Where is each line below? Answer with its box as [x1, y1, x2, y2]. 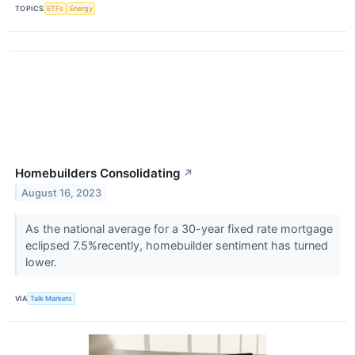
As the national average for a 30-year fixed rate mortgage [25, 221, 333, 235]
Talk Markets [30, 294, 73, 303]
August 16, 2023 [21, 186, 102, 199]
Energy [69, 4, 93, 13]
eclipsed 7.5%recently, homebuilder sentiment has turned [25, 238, 328, 252]
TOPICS [15, 4, 44, 13]
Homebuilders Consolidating [15, 165, 181, 181]
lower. [25, 254, 60, 269]
